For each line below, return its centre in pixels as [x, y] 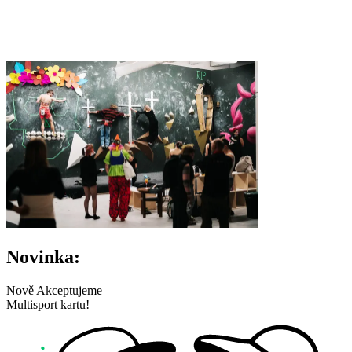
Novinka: [43, 257]
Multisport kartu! [48, 304]
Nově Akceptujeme [54, 290]
